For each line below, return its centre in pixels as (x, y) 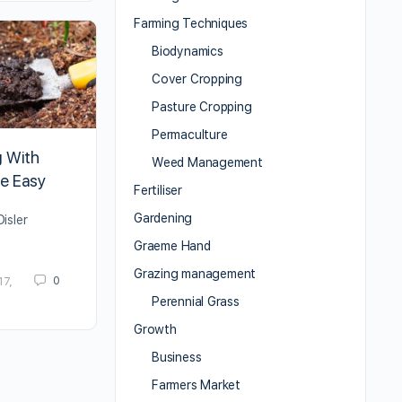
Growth (155, 330)
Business (177, 358)
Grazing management (195, 274)
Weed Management (207, 163)
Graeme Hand (172, 246)
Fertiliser (158, 191)
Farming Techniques (191, 24)
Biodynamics (188, 52)
